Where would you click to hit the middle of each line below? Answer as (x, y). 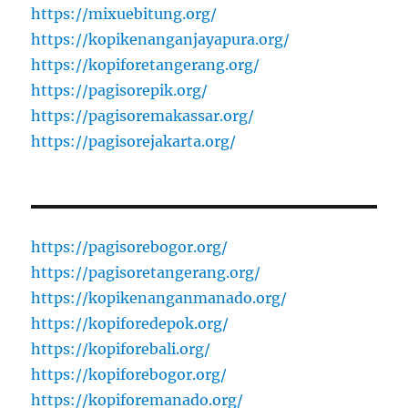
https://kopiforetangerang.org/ (146, 64)
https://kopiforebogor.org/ (129, 374)
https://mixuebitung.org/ (124, 13)
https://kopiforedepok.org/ (130, 323)
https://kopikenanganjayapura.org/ (161, 39)
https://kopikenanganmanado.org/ (159, 297)
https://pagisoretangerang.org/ (146, 272)
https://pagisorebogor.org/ (130, 246)
